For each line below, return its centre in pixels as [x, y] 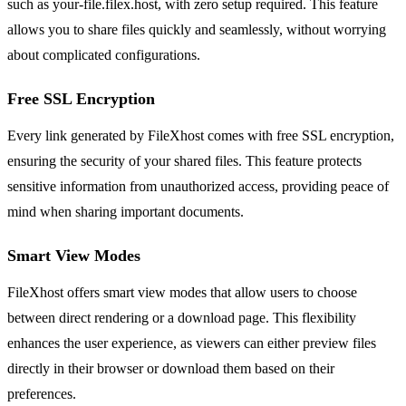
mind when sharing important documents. [126, 212]
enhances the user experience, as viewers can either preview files [192, 343]
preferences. [42, 394]
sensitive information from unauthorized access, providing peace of [198, 187]
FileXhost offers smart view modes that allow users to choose [182, 293]
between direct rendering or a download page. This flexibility [182, 318]
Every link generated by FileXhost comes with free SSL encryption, [201, 136]
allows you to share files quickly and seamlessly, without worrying [197, 30]
